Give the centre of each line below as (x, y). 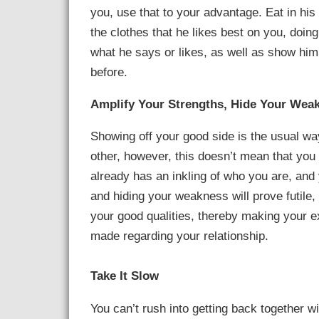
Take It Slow (125, 276)
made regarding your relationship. (180, 236)
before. (109, 72)
